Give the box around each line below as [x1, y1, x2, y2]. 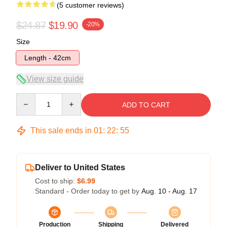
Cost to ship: [35, 176, 77, 185]
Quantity [16, 93, 43, 102]
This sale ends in [28, 126, 94, 135]
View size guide [26, 74, 84, 83]
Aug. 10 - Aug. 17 [141, 186, 197, 195]
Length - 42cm [24, 53, 71, 62]
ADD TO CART [122, 100, 170, 109]
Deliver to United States [35, 163, 125, 172]
